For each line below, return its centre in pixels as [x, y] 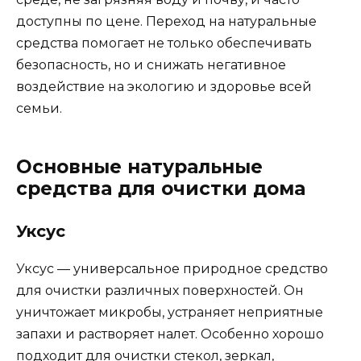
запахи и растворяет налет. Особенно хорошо [170, 334]
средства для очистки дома [161, 188]
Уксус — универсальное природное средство [172, 268]
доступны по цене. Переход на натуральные [166, 21]
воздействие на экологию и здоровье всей [164, 86]
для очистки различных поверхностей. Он [160, 290]
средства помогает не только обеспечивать [164, 43]
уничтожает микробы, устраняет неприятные [170, 312]
